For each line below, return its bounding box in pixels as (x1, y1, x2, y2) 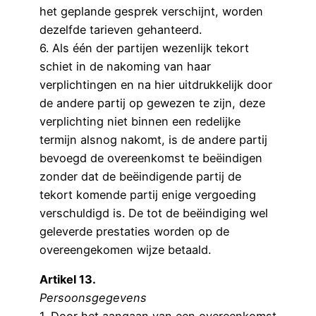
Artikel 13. (39, 272, 96, 286)
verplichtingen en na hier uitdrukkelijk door (39, 77, 272, 92)
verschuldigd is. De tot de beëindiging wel (39, 205, 268, 220)
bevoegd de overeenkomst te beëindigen (39, 150, 262, 165)
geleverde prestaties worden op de (39, 224, 229, 238)
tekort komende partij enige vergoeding (39, 187, 256, 202)
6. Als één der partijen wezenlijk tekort (39, 40, 249, 55)
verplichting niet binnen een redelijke (39, 114, 241, 128)
